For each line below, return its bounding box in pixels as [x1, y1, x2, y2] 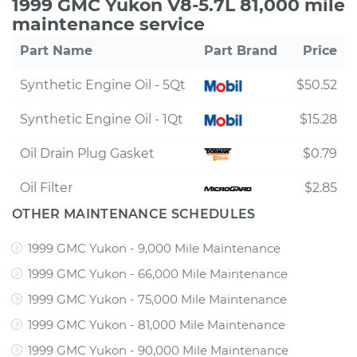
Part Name [20, 43, 92, 58]
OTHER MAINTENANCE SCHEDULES [12, 206, 256, 222]
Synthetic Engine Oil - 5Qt [20, 77, 186, 92]
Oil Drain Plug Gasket [20, 146, 155, 161]
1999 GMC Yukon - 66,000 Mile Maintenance [28, 266, 288, 281]
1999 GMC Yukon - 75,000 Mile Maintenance [28, 292, 287, 307]
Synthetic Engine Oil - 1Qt [20, 112, 183, 127]
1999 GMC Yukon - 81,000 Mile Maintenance [28, 317, 285, 332]
